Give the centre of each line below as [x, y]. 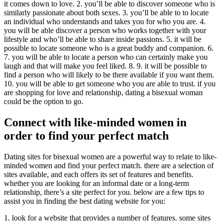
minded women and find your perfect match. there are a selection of [109, 166]
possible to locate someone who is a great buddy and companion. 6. [109, 48]
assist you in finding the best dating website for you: [85, 201]
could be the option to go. [44, 102]
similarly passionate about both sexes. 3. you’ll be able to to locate [106, 13]
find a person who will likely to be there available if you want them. [109, 75]
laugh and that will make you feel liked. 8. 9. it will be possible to [105, 66]
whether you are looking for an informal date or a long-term [96, 184]
